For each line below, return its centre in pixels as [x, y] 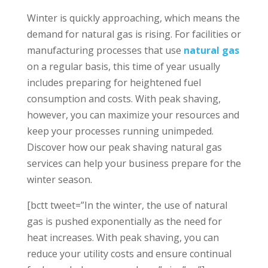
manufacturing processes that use [105, 50]
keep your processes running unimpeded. [120, 131]
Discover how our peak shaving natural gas [124, 147]
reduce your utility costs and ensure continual [129, 253]
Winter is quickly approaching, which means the [133, 18]
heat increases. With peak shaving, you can [123, 237]
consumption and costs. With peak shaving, [124, 98]
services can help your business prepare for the [134, 163]
